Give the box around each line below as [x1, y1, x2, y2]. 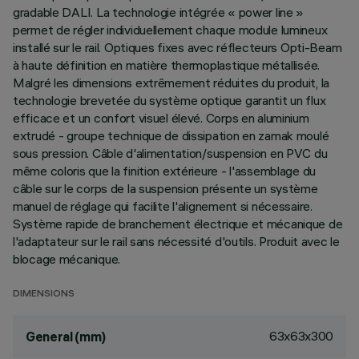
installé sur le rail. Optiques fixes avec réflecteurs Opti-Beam [13, 39, 342, 55]
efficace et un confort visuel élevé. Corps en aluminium [13, 110, 309, 126]
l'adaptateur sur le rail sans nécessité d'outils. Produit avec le [13, 233, 340, 249]
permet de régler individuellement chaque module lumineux [13, 22, 328, 38]
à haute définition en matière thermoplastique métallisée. [13, 57, 321, 73]
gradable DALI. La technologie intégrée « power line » [13, 4, 305, 20]
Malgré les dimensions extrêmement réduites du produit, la [13, 75, 330, 91]
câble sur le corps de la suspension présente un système [13, 180, 318, 196]
